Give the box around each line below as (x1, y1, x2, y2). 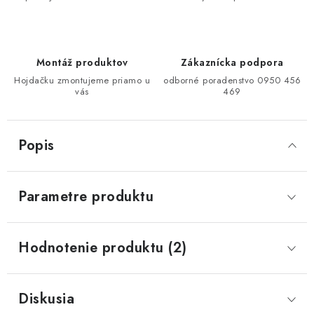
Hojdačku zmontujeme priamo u (14, 74, 150, 87)
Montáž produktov (36, 55, 128, 69)
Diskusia (18, 289, 74, 309)
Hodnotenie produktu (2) (18, 238, 187, 258)
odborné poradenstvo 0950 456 (163, 74, 301, 87)
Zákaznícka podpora (180, 55, 284, 69)
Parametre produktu (18, 186, 153, 207)
